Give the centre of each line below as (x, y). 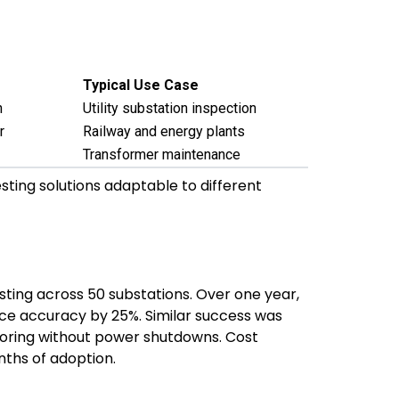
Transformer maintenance (162, 155)
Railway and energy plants (164, 131)
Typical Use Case (141, 85)
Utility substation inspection (170, 108)
